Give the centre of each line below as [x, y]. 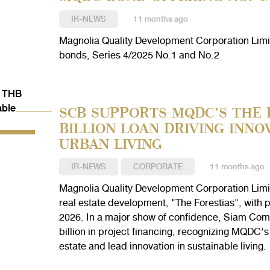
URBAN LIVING [110, 144]
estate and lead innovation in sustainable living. [162, 246]
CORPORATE [158, 167]
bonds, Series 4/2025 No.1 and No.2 [139, 55]
